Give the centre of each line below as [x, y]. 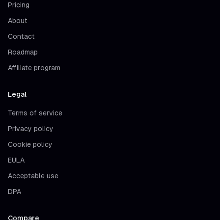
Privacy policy [31, 128]
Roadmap [23, 52]
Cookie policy [30, 144]
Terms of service [35, 113]
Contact [21, 36]
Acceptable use [33, 176]
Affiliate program [34, 68]
